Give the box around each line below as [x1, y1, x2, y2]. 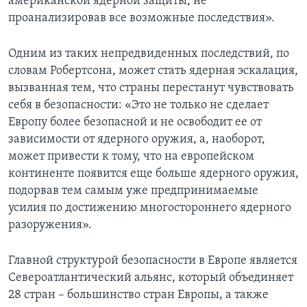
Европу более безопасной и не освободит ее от [8, 115, 262, 129]
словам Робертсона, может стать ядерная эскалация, [8, 64, 298, 77]
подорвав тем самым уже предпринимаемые [8, 184, 258, 197]
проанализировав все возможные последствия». [8, 11, 275, 25]
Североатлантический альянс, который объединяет [8, 271, 293, 284]
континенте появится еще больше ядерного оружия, [8, 167, 299, 180]
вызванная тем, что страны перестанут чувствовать [8, 81, 294, 95]
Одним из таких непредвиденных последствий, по [8, 47, 289, 60]
